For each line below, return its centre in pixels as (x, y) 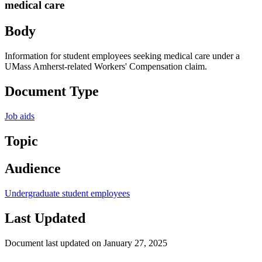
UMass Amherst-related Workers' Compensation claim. (106, 67)
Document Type (52, 92)
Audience (33, 168)
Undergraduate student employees (67, 193)
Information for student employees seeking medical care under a (122, 56)
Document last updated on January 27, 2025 (86, 243)
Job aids (20, 116)
